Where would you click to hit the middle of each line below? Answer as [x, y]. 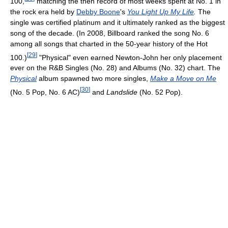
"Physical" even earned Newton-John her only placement [130, 57]
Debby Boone [98, 11]
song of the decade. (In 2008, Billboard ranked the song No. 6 [110, 33]
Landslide [122, 92]
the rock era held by [43, 11]
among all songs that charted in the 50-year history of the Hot [109, 44]
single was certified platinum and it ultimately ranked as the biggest [118, 22]
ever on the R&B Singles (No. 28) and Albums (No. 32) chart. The [115, 68]
